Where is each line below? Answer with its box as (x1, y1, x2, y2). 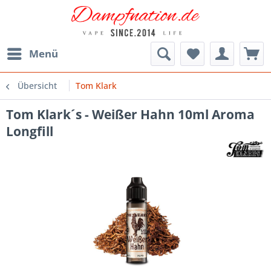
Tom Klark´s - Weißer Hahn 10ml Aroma (6, 105, 255, 123)
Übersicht (18, 79, 57, 91)
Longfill (6, 122, 53, 140)
